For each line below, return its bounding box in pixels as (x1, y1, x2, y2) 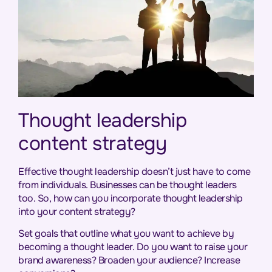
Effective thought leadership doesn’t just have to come (18, 165, 250, 178)
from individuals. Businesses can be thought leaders (18, 178, 237, 192)
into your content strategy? (18, 205, 135, 219)
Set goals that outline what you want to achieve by (18, 227, 234, 240)
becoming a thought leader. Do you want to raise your (18, 240, 247, 254)
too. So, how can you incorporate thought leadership (18, 192, 243, 205)
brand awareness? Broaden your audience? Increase (18, 254, 240, 267)
